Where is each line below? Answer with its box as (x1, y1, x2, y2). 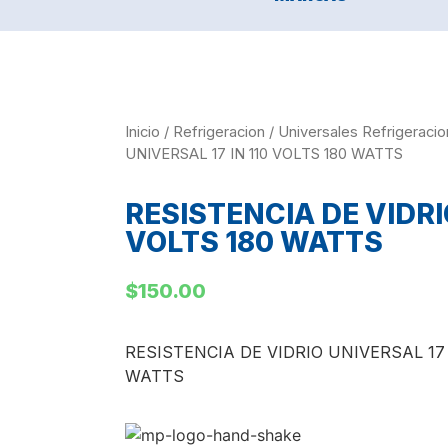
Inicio (124, 123, 160, 142)
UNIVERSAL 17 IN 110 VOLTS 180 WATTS (124, 145, 403, 164)
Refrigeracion (172, 123, 265, 142)
